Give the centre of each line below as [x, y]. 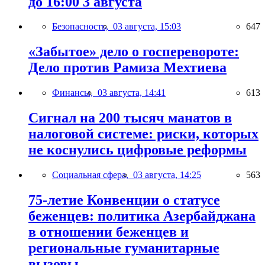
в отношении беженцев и [109, 232]
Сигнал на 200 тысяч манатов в [130, 118]
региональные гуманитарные [124, 248]
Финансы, [75, 93]
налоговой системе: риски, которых [143, 134]
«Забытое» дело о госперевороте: [134, 52]
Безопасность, [83, 27]
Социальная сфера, [93, 175]
